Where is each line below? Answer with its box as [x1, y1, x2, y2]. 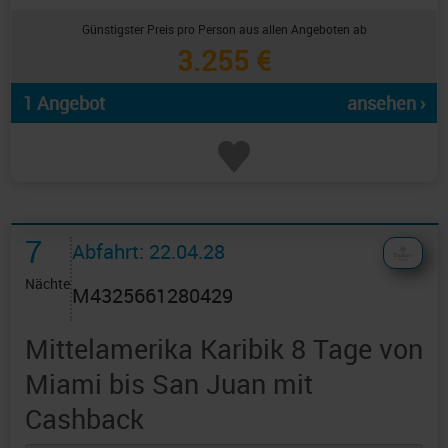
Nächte [25, 274, 70, 294]
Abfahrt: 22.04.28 [72, 238, 225, 266]
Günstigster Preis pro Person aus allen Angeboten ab [81, 21, 367, 38]
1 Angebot [23, 91, 105, 116]
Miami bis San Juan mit [25, 365, 313, 403]
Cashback [25, 400, 144, 438]
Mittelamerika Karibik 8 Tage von [25, 330, 423, 368]
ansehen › [347, 91, 425, 116]
